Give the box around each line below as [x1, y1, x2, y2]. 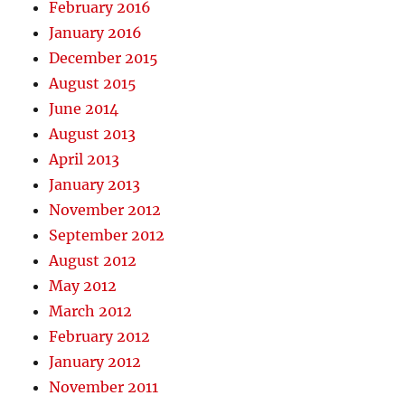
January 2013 [49, 174, 141, 193]
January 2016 [49, 23, 143, 42]
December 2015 [49, 48, 159, 67]
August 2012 [49, 250, 137, 269]
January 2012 [49, 352, 142, 371]
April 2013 [49, 149, 120, 168]
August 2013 [49, 124, 137, 143]
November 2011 [49, 377, 159, 396]
